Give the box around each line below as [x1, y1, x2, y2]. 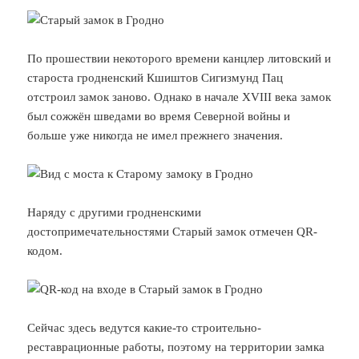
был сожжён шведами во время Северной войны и [27, 109, 291, 123]
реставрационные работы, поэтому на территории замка [27, 340, 325, 353]
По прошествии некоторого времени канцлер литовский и [27, 51, 332, 65]
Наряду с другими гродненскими [27, 205, 202, 219]
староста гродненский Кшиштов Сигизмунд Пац [27, 71, 284, 84]
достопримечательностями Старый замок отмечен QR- [27, 224, 318, 238]
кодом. [27, 244, 63, 257]
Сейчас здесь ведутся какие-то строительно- [27, 321, 262, 334]
